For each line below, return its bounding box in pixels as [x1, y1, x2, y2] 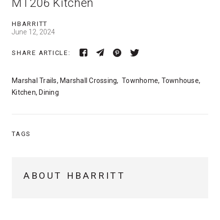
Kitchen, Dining [12, 88, 59, 96]
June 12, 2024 [12, 28, 55, 36]
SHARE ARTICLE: [12, 49, 71, 56]
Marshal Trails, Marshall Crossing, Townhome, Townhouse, [12, 77, 200, 84]
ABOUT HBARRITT [24, 170, 126, 181]
